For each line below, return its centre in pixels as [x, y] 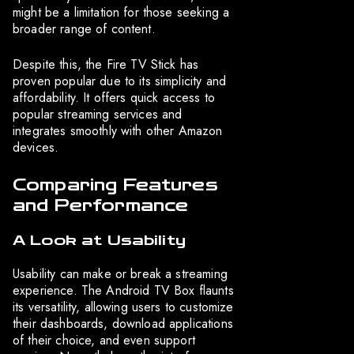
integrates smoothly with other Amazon [118, 131]
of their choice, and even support [104, 341]
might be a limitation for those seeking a [121, 13]
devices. [36, 148]
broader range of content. [84, 29]
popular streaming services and [98, 115]
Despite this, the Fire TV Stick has [106, 65]
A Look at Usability [99, 241]
